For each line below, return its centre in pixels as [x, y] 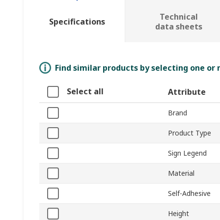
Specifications [77, 22]
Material [181, 173]
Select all [85, 92]
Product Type [190, 133]
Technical [179, 17]
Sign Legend [187, 153]
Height [179, 214]
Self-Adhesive [189, 193]
